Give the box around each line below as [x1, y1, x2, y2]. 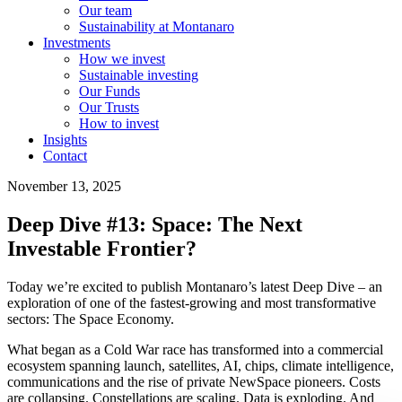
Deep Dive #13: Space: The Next [7, 212, 302, 236]
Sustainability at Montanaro [79, 19, 234, 34]
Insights [43, 132, 87, 147]
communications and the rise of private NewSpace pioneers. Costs [7, 373, 380, 389]
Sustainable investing [79, 67, 198, 83]
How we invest [79, 51, 165, 66]
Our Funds [79, 83, 140, 99]
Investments [43, 35, 110, 50]
